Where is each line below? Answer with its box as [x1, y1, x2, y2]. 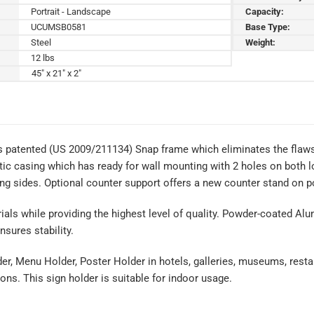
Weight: [245, 36, 276, 48]
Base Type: [245, 21, 291, 32]
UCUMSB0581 [31, 21, 87, 32]
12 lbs [31, 52, 55, 63]
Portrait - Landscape [31, 6, 111, 17]
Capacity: [245, 6, 285, 17]
